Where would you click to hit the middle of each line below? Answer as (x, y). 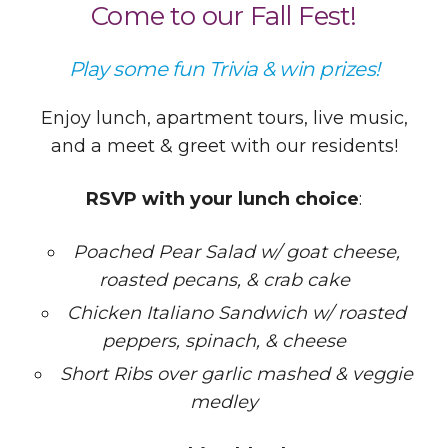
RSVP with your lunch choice (222, 198)
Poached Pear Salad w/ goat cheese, (236, 251)
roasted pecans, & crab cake (224, 279)
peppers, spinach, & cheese (224, 340)
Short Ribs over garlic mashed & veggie (236, 373)
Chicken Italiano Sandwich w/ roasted (236, 312)
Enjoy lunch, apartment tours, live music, (224, 117)
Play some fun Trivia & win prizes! (224, 68)
